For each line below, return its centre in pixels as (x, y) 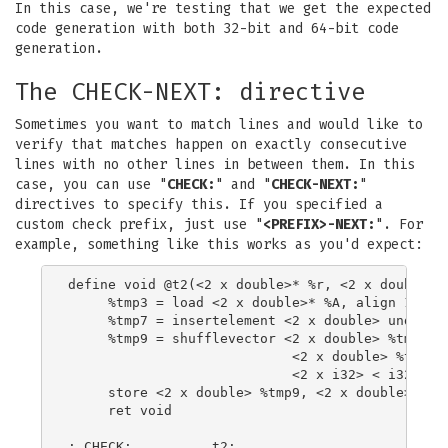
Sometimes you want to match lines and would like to (219, 124)
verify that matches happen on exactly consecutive (211, 144)
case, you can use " (91, 184)
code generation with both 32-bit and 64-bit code (207, 28)
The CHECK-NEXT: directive (190, 92)
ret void (120, 410)
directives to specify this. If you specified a (199, 204)
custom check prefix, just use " (139, 224)
